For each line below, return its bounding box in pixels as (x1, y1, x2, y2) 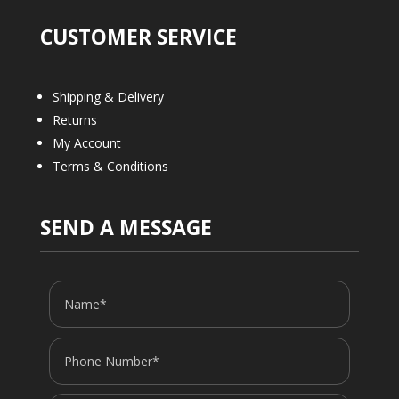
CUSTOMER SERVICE (39, 22, 237, 52)
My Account (52, 134, 121, 152)
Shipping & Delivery (52, 88, 164, 106)
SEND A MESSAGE (39, 213, 212, 242)
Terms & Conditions (52, 158, 168, 175)
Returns (52, 111, 97, 129)
